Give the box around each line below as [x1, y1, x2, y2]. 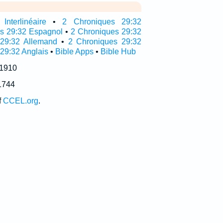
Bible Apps [55, 47, 94, 56]
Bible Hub [100, 47, 136, 56]
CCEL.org [2, 97, 38, 105]
